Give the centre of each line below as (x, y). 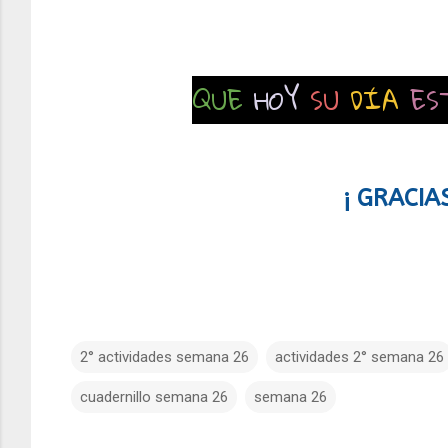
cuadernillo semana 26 (154, 397)
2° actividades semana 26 (164, 357)
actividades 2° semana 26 (359, 357)
